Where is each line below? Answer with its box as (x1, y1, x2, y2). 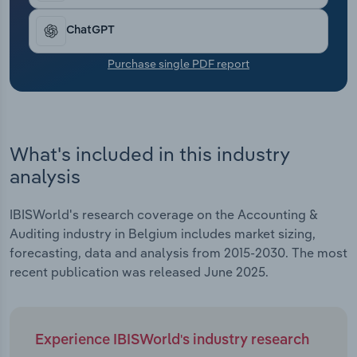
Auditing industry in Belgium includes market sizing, (10, 226, 316, 242)
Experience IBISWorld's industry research (35, 333, 309, 348)
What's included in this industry (10, 141, 289, 166)
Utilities (24, 43, 70, 59)
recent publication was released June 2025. (10, 264, 269, 280)
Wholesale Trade (24, 83, 124, 99)
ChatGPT (66, 25, 115, 37)
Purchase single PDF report (108, 56, 249, 71)
